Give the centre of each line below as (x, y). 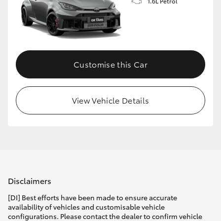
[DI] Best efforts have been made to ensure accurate (92, 198)
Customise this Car (110, 64)
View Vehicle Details (110, 100)
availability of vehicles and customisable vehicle (86, 207)
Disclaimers (30, 180)
